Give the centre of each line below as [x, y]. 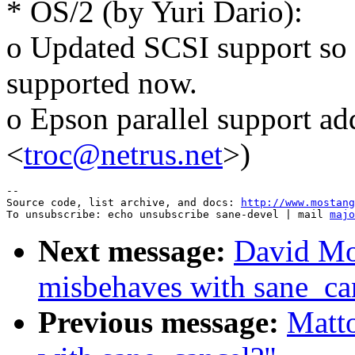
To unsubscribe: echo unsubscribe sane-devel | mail [168, 215]
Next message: [132, 251]
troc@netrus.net [123, 155]
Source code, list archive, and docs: [124, 203]
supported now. [102, 83]
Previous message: [158, 323]
